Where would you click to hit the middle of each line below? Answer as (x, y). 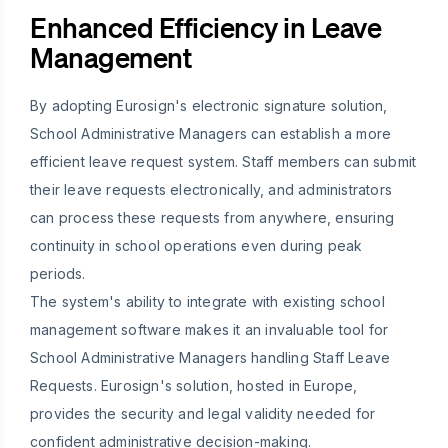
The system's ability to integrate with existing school (207, 302)
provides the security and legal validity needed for (203, 414)
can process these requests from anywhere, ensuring (212, 218)
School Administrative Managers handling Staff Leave (210, 358)
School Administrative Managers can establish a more (211, 134)
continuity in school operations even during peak (196, 246)
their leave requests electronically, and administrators (211, 190)
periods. (58, 274)
